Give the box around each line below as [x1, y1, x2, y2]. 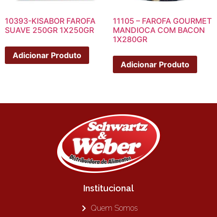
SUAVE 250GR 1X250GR [5, 25, 94, 35]
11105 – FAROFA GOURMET [112, 16, 212, 26]
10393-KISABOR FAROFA [5, 16, 95, 26]
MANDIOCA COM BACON [112, 25, 205, 35]
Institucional [83, 183, 134, 193]
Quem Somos [90, 203, 138, 213]
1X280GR [112, 34, 147, 45]
